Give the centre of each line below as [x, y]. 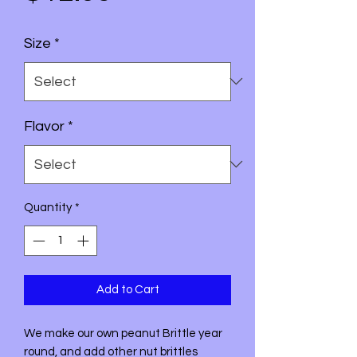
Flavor [44, 126]
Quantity [48, 207]
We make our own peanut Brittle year [123, 334]
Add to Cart [127, 290]
